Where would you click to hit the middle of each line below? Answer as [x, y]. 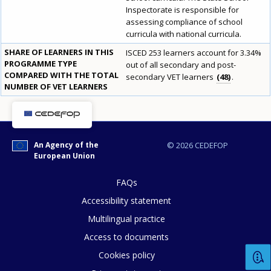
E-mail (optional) [127, 89]
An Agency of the [66, 145]
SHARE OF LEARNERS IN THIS [59, 52]
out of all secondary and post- [181, 65]
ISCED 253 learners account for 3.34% [194, 53]
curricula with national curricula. [184, 34]
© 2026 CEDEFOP [197, 145]
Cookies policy [126, 255]
